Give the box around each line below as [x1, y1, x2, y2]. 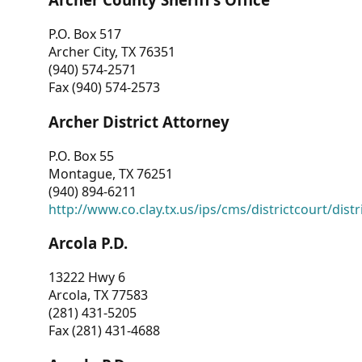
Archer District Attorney [48, 111, 229, 132]
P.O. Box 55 [48, 146, 114, 165]
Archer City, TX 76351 [48, 43, 175, 61]
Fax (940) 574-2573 [48, 78, 160, 97]
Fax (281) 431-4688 [48, 322, 160, 339]
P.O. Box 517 [48, 25, 121, 44]
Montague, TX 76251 [48, 164, 173, 183]
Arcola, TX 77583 [48, 286, 148, 304]
